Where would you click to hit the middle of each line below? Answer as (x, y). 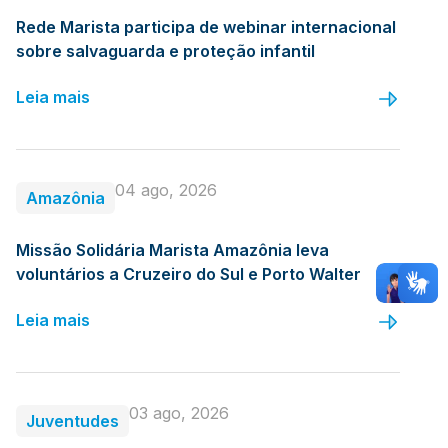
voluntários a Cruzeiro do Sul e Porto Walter (188, 273)
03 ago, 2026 (179, 412)
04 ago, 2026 (166, 189)
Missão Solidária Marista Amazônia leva (172, 249)
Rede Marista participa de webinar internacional (206, 26)
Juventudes (72, 420)
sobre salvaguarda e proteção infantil (165, 50)
